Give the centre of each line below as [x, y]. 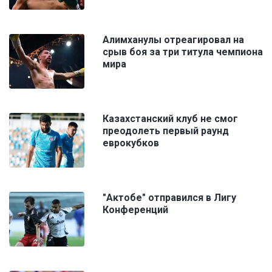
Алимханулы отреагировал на [173, 40]
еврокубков [131, 143]
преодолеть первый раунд [166, 131]
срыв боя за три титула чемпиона [183, 52]
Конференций [135, 210]
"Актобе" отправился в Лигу [169, 198]
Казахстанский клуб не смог [170, 119]
